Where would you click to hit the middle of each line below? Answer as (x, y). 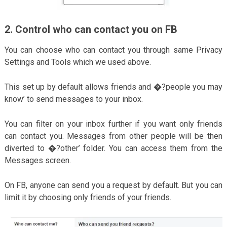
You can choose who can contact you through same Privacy (113, 50)
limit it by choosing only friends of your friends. (88, 197)
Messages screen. (37, 160)
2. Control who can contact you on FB (91, 29)
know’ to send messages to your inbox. (73, 99)
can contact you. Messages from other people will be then (113, 136)
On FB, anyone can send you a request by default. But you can (113, 185)
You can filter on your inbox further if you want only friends (113, 124)
